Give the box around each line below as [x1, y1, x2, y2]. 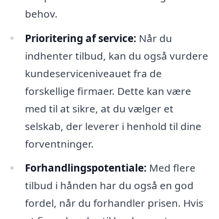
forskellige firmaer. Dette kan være [24, 84, 191, 98]
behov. [24, 6, 58, 21]
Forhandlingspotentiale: [24, 161, 147, 175]
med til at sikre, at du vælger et [24, 101, 174, 115]
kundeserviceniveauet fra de [24, 66, 162, 80]
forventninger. [24, 136, 94, 151]
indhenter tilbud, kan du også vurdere [24, 48, 208, 63]
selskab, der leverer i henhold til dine [24, 119, 201, 133]
